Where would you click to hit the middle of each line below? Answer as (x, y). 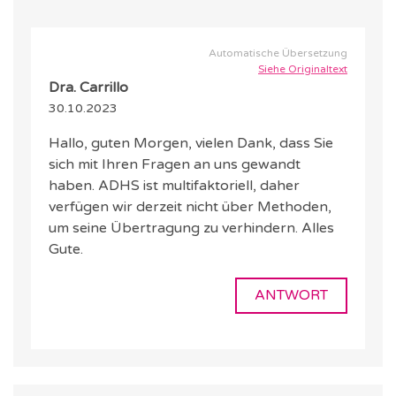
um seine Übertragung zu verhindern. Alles (191, 228)
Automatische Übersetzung (278, 53)
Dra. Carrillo (88, 88)
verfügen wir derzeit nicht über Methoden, (190, 207)
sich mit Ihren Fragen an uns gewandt (175, 165)
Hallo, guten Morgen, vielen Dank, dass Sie (191, 144)
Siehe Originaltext (303, 69)
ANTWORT (291, 296)
